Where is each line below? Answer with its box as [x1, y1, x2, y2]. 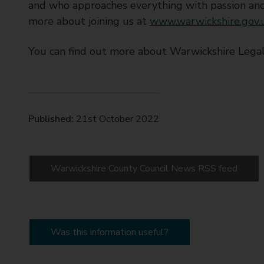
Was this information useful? [51, 226, 169, 239]
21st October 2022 [74, 113, 159, 126]
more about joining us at [28, 14, 150, 28]
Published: [28, 113, 74, 126]
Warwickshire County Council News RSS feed [51, 162, 237, 175]
